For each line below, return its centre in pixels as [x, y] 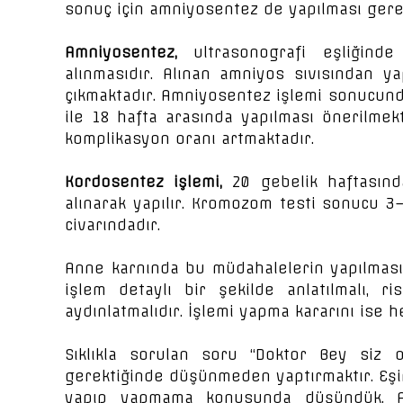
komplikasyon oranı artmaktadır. [189, 139]
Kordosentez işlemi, [149, 182]
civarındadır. [112, 225]
